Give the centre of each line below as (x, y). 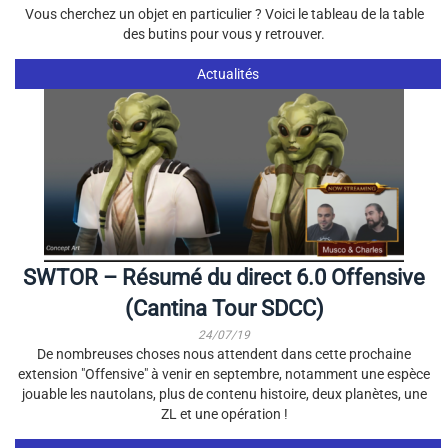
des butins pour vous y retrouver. (224, 34)
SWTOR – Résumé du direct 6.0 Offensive (224, 277)
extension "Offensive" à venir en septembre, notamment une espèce (224, 374)
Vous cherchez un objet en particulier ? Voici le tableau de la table (224, 14)
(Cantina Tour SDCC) (224, 308)
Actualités (227, 74)
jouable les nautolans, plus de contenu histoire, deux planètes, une (224, 394)
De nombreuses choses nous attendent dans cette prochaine (224, 354)
